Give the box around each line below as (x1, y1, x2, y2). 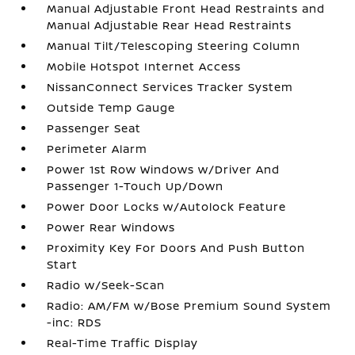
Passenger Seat (47, 120, 142, 136)
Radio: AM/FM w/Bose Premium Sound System (47, 297, 332, 313)
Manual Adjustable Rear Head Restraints (47, 17, 292, 32)
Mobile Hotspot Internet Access (47, 58, 242, 74)
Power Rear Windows (47, 219, 176, 235)
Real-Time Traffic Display (47, 334, 199, 350)
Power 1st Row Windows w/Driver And (47, 161, 281, 177)
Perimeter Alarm (47, 140, 148, 156)
